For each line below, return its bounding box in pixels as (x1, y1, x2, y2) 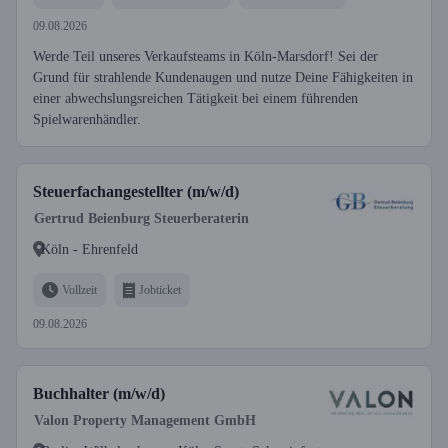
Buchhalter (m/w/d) (33, 385, 165, 402)
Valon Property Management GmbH (34, 413, 256, 428)
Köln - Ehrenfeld (41, 241, 138, 257)
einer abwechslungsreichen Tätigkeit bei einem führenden (33, 91, 358, 106)
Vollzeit (62, 282, 97, 297)
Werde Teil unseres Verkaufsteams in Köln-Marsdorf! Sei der (33, 49, 378, 64)
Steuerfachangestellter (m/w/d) (33, 183, 239, 200)
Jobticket (139, 282, 181, 297)
